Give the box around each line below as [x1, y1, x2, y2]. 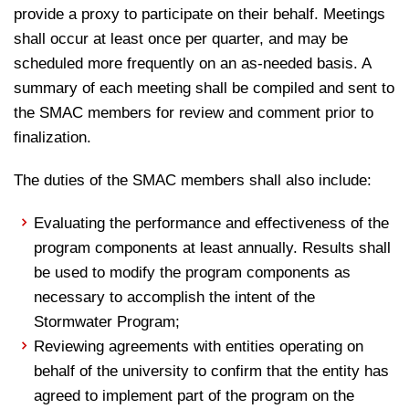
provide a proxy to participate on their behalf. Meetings [14, 5, 385, 23]
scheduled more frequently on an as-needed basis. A [14, 55, 371, 72]
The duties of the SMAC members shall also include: [14, 172, 372, 189]
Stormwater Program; [34, 313, 181, 330]
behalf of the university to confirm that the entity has [34, 362, 390, 380]
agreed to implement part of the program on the [34, 387, 355, 404]
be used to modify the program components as [34, 264, 351, 281]
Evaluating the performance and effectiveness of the [34, 215, 390, 232]
